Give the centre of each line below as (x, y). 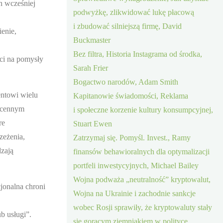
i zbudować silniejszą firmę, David (128, 26)
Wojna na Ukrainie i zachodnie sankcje (135, 193)
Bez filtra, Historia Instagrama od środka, (138, 54)
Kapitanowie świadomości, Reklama (131, 96)
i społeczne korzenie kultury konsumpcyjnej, (143, 110)
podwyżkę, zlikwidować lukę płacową (134, 12)
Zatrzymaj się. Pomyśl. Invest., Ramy (132, 137)
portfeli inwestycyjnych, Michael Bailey (136, 165)
